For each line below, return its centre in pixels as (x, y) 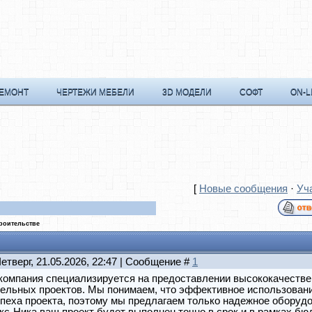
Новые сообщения (243, 189)
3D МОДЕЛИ (187, 92)
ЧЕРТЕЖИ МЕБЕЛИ (95, 92)
